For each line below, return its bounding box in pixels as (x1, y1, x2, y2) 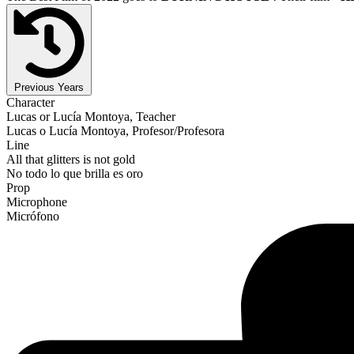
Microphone (6, 194, 67, 209)
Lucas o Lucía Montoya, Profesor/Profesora (6, 123, 224, 137)
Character (6, 95, 55, 109)
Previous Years (14, 81, 84, 93)
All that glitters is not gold (6, 152, 135, 166)
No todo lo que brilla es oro (6, 166, 143, 180)
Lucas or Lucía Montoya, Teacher (6, 109, 175, 123)
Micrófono (6, 209, 59, 223)
